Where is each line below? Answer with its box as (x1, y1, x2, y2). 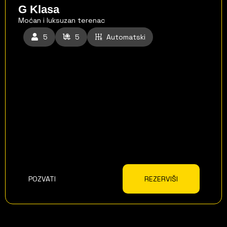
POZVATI (28, 174, 56, 183)
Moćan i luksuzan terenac (18, 15, 105, 25)
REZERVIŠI (144, 174, 178, 183)
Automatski (106, 32, 146, 42)
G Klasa (18, 3, 59, 16)
